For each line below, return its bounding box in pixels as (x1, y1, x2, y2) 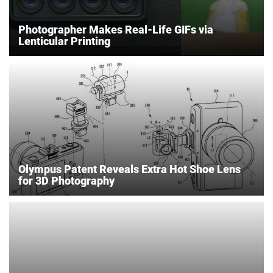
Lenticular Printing (18, 35, 110, 48)
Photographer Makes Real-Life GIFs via (18, 23, 213, 37)
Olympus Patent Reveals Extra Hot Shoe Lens (18, 163, 241, 176)
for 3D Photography (18, 174, 115, 188)
